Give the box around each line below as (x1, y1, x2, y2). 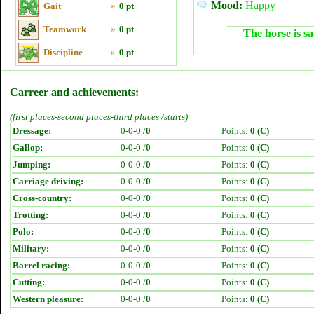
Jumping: (13, 159, 50, 170)
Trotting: (13, 210, 48, 220)
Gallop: (13, 142, 43, 153)
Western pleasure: (13, 294, 83, 304)
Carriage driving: (13, 176, 83, 186)
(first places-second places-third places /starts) (10, 111, 188, 122)
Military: (13, 243, 49, 254)
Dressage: (13, 125, 51, 136)
